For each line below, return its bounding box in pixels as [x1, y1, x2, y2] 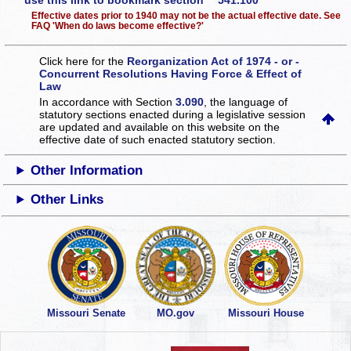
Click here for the [39, 55, 128, 68]
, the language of [204, 96, 288, 109]
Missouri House [228, 307, 304, 320]
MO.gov [156, 307, 194, 320]
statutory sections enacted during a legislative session [39, 108, 306, 121]
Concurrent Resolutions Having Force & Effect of [39, 67, 302, 81]
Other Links [31, 192, 104, 208]
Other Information [31, 163, 143, 179]
